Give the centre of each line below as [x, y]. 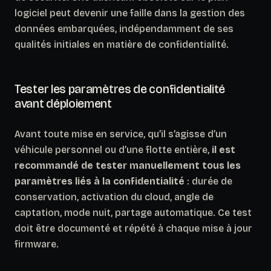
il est [224, 149]
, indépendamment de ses [174, 28]
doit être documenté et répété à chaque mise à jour [133, 228]
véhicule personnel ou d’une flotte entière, [113, 149]
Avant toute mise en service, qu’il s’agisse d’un [121, 134]
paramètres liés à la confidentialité [100, 181]
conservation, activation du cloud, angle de [114, 197]
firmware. [37, 244]
